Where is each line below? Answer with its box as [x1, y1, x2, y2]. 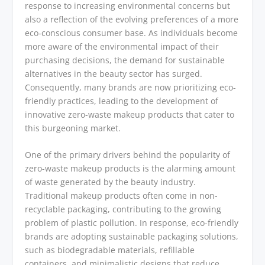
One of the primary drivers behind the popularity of [25, 149, 231, 161]
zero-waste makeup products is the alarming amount [25, 163, 236, 174]
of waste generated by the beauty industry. [25, 176, 196, 188]
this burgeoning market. [25, 122, 121, 134]
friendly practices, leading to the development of [25, 95, 219, 106]
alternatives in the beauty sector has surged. [25, 67, 203, 79]
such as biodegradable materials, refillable [25, 244, 195, 256]
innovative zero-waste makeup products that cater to [25, 108, 235, 120]
